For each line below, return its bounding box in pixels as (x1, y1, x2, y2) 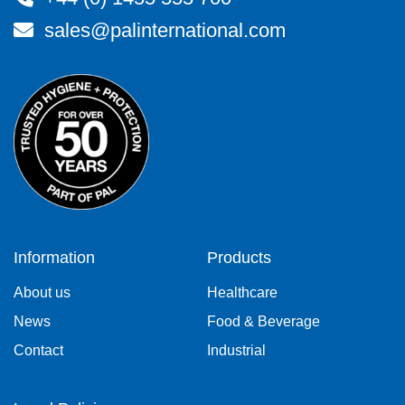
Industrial (207, 343, 266, 358)
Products (207, 249, 271, 267)
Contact (14, 343, 63, 358)
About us (14, 285, 71, 300)
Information (14, 249, 95, 267)
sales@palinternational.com (44, 19, 286, 42)
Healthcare (207, 285, 278, 300)
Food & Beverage (207, 314, 320, 329)
